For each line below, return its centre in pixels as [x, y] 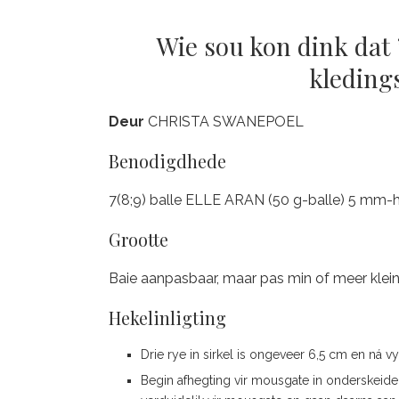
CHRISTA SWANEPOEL [226, 122]
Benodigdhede [167, 161]
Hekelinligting [167, 318]
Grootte [138, 239]
